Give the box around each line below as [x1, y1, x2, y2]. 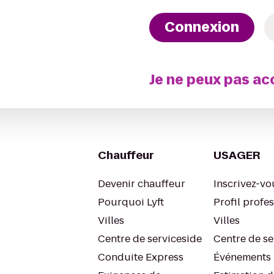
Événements [213, 250, 271, 264]
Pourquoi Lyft [98, 195, 164, 209]
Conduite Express [98, 250, 183, 264]
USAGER [213, 147, 261, 163]
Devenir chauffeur [98, 177, 185, 191]
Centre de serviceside [98, 232, 202, 246]
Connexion [165, 18, 240, 37]
